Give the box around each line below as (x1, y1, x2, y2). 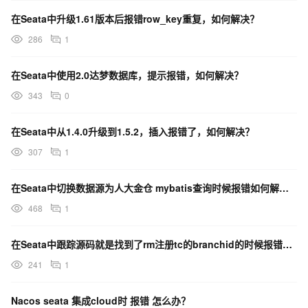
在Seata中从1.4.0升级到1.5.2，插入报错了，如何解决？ (11, 124, 254, 138)
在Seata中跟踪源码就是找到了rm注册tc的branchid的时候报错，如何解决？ (283, 237, 292, 251)
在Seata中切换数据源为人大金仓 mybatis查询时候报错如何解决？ (279, 181, 289, 195)
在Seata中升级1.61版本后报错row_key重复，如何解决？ (11, 12, 259, 25)
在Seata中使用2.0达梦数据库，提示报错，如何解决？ (11, 68, 243, 82)
